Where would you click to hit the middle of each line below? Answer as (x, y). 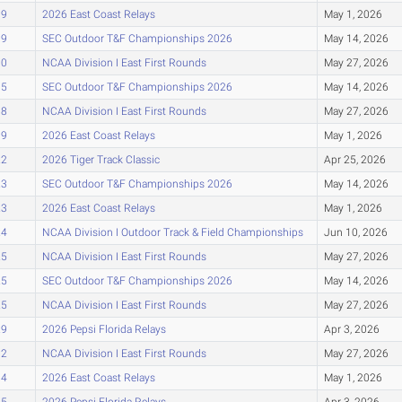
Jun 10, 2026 (355, 232)
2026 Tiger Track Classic (100, 159)
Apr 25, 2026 (354, 159)
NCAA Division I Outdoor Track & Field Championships (172, 232)
